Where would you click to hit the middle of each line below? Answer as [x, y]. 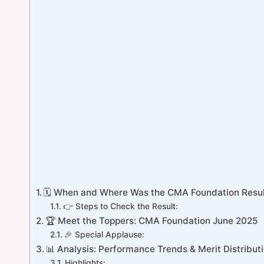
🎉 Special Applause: [104, 234]
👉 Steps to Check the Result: [120, 206]
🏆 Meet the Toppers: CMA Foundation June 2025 [152, 220]
